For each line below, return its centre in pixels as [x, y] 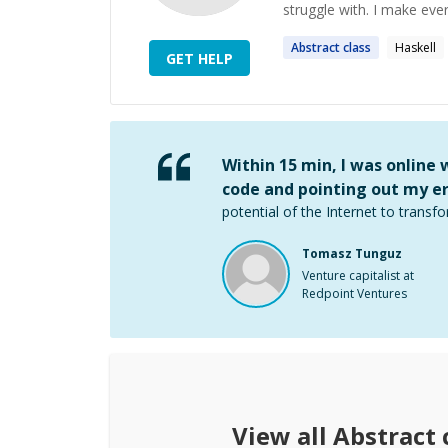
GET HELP [199, 58]
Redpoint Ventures [354, 293]
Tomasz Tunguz [352, 253]
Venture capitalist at [358, 275]
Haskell [415, 47]
